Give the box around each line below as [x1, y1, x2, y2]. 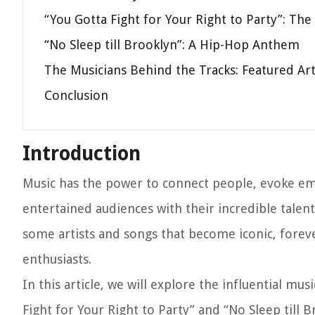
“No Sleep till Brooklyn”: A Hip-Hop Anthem [44, 37, 300, 52]
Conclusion [44, 88, 108, 103]
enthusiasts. [22, 252, 91, 266]
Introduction [22, 142, 141, 165]
